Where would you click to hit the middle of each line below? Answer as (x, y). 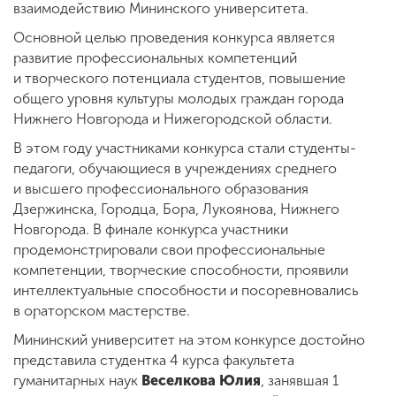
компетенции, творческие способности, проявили (181, 270)
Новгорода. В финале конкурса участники (151, 229)
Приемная (115, 145)
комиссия (115, 161)
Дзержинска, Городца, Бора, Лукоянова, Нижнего (176, 209)
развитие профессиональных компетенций (155, 58)
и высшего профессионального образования (161, 189)
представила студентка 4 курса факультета (154, 360)
